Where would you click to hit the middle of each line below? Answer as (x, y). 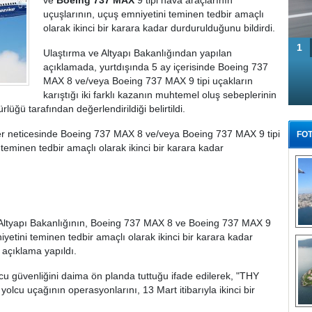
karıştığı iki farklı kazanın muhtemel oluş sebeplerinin (160, 95)
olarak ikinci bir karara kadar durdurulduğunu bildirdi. (159, 28)
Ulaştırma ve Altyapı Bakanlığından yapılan (138, 53)
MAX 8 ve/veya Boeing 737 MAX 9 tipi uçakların (148, 81)
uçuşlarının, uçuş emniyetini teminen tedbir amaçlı (154, 14)
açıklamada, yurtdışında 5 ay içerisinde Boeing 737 (156, 67)
